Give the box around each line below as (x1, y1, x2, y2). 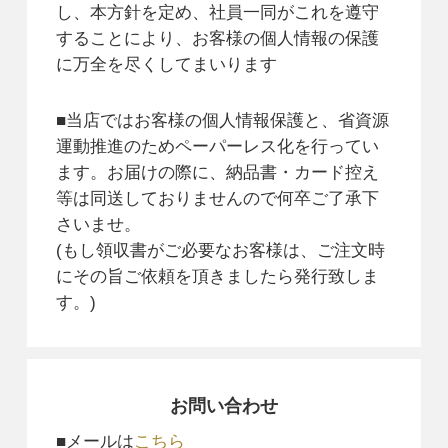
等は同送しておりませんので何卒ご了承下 (55, 187, 379, 208)
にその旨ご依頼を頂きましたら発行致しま (55, 265, 379, 286)
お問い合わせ (169, 394, 278, 416)
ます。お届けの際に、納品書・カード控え (55, 161, 379, 182)
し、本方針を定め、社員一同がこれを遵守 (55, 2, 379, 23)
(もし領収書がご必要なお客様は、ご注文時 (55, 239, 385, 260)
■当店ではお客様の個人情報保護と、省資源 (55, 109, 389, 130)
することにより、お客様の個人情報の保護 (55, 28, 379, 49)
